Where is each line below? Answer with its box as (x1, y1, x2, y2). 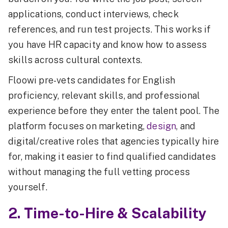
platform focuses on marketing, (8, 120, 147, 131)
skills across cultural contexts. (8, 54, 142, 65)
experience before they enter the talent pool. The (8, 105, 219, 116)
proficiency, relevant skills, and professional (8, 90, 201, 101)
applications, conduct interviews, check (8, 8, 179, 19)
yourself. (8, 181, 47, 192)
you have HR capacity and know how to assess (8, 39, 207, 50)
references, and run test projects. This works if (8, 23, 211, 35)
